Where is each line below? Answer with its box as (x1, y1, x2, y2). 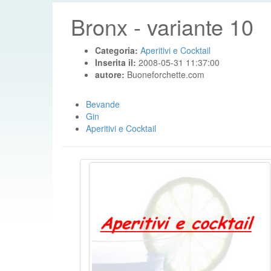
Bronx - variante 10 (71, 11, 253, 42)
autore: (95, 68, 127, 80)
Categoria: (95, 44, 140, 56)
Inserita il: (95, 56, 139, 68)
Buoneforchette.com (127, 68, 204, 80)
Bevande (86, 98, 120, 110)
